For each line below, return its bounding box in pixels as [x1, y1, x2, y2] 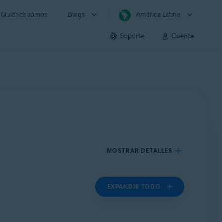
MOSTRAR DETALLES [107, 147, 173, 154]
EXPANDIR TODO [107, 183, 161, 190]
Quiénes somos [1, 10, 47, 19]
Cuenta [171, 31, 194, 40]
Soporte [120, 31, 144, 40]
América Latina [136, 10, 180, 19]
